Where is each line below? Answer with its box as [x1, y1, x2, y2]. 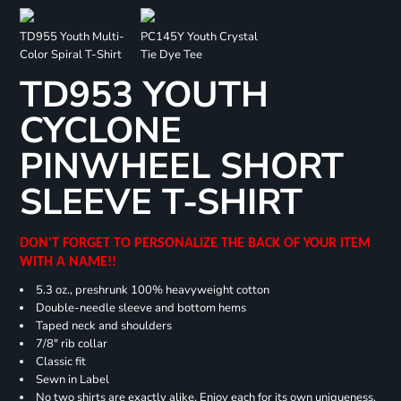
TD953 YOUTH [19, 71, 269, 120]
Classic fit [35, 354, 89, 370]
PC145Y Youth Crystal [140, 29, 258, 46]
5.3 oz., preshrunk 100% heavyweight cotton [35, 282, 269, 298]
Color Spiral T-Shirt [19, 47, 122, 64]
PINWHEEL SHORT [19, 142, 344, 192]
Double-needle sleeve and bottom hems [35, 300, 246, 316]
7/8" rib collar [35, 336, 107, 352]
